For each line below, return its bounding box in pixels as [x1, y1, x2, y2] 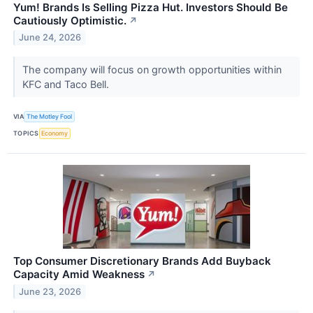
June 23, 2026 [19, 286, 82, 297]
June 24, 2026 [19, 32, 82, 43]
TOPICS [13, 129, 39, 138]
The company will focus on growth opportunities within [22, 63, 282, 75]
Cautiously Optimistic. [13, 13, 126, 27]
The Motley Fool [27, 112, 73, 121]
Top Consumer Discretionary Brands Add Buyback [13, 254, 271, 268]
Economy [41, 129, 68, 138]
